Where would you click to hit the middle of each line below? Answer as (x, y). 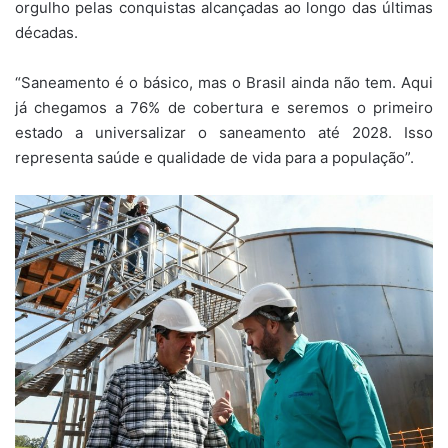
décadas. (46, 33)
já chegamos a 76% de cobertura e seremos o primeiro (224, 108)
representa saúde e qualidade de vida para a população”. (214, 158)
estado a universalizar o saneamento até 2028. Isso (224, 133)
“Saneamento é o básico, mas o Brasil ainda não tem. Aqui (224, 83)
